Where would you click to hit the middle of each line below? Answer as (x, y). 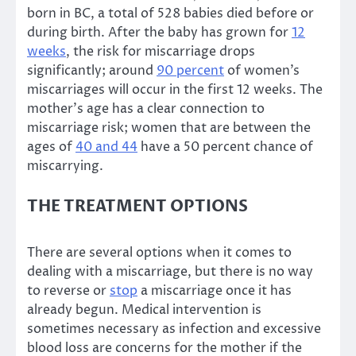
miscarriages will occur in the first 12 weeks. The (175, 90)
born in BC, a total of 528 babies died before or (170, 14)
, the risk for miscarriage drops (161, 52)
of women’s (262, 71)
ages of (51, 147)
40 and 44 (106, 147)
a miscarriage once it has (215, 291)
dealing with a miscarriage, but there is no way (170, 272)
